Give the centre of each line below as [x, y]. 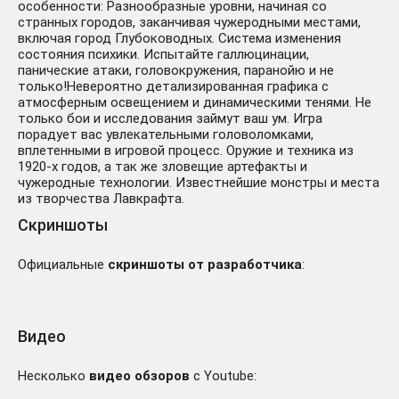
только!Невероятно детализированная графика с [173, 87]
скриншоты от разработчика [205, 265]
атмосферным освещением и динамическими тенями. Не [195, 103]
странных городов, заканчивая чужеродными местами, [189, 23]
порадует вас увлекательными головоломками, [166, 135]
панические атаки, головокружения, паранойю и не [176, 71]
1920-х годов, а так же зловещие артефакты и [163, 167]
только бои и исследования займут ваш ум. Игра [170, 119]
